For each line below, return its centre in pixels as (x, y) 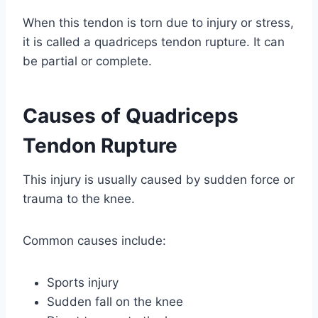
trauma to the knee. (79, 199)
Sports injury (83, 283)
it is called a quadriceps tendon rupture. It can (154, 42)
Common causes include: (94, 241)
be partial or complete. (87, 61)
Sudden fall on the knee (115, 302)
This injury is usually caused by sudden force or (159, 180)
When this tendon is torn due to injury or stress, (158, 23)
